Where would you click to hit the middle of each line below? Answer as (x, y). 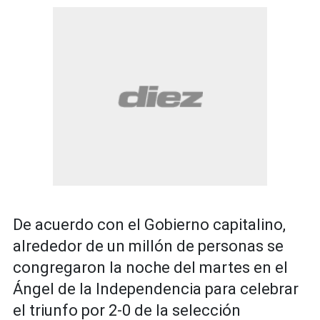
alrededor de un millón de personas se (148, 246)
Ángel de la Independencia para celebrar (156, 289)
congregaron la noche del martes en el (150, 268)
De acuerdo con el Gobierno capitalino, (149, 225)
